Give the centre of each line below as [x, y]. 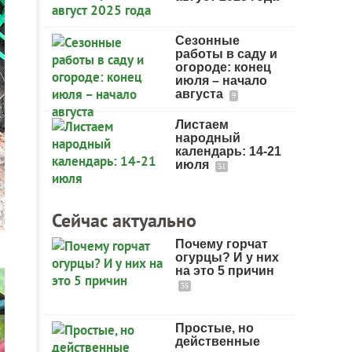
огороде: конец [223, 67]
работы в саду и [226, 54]
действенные [218, 341]
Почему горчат [222, 244]
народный [208, 138]
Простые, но [214, 328]
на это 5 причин [225, 271]
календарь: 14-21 [228, 151]
